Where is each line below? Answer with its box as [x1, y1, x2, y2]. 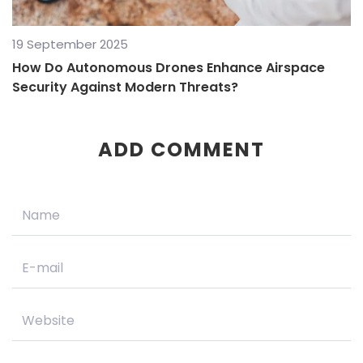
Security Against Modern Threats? [12, 77, 238, 96]
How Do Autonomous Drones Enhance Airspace [12, 58, 325, 77]
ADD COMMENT [98, 135, 265, 163]
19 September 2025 [12, 35, 128, 53]
